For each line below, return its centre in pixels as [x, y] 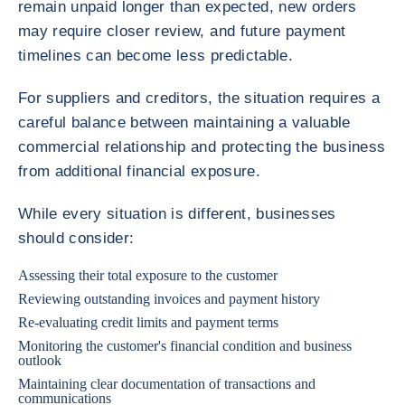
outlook [40, 360]
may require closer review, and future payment [182, 31]
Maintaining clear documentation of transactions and [167, 384]
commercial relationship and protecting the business [202, 147]
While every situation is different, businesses [177, 214]
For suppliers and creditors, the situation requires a [199, 98]
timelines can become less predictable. [155, 56]
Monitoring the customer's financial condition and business [185, 346]
